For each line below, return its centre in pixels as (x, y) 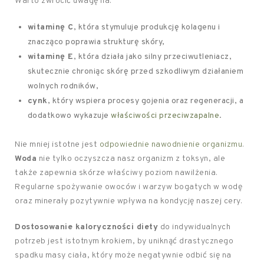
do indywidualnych (194, 227)
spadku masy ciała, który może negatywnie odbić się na (123, 255)
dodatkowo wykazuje (69, 116)
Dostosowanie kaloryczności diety (86, 227)
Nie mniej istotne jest (57, 145)
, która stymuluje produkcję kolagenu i (147, 27)
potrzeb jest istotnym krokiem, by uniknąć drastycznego (124, 241)
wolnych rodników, (63, 86)
